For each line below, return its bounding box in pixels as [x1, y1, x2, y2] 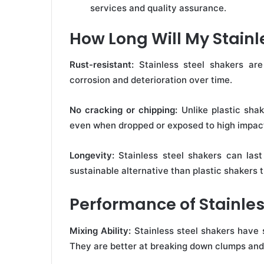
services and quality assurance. [90, 2, 226, 14]
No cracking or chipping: [70, 104, 178, 116]
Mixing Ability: [70, 225, 131, 236]
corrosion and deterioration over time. [70, 74, 232, 86]
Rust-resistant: [70, 59, 134, 71]
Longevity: [70, 150, 114, 161]
